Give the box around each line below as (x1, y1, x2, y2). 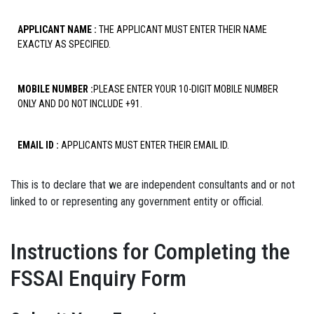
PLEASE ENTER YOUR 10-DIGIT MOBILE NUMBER (93, 83, 278, 95)
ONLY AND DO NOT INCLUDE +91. (18, 98, 142, 109)
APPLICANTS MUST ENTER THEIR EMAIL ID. (59, 139, 229, 151)
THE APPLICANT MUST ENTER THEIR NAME (97, 24, 267, 35)
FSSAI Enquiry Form (11, 265, 186, 292)
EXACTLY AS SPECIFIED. (18, 39, 111, 50)
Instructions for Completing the (11, 238, 290, 265)
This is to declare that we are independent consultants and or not (11, 178, 295, 191)
